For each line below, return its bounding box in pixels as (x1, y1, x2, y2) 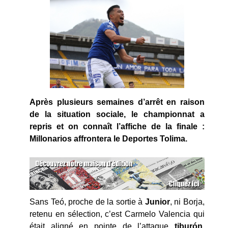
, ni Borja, (169, 197, 205, 206)
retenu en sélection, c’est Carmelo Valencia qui (30, 209, 205, 218)
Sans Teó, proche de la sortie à (30, 197, 145, 206)
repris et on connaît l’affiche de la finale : (30, 122, 205, 131)
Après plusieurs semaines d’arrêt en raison (30, 97, 205, 106)
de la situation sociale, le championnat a (30, 109, 205, 119)
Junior (145, 197, 170, 206)
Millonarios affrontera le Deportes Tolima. (30, 134, 187, 143)
